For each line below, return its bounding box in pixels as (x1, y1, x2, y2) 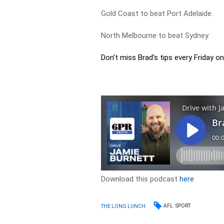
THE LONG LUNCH (101, 203, 146, 209)
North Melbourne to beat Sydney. (101, 31, 210, 40)
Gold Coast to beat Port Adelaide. (101, 9, 213, 18)
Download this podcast (101, 174, 180, 183)
